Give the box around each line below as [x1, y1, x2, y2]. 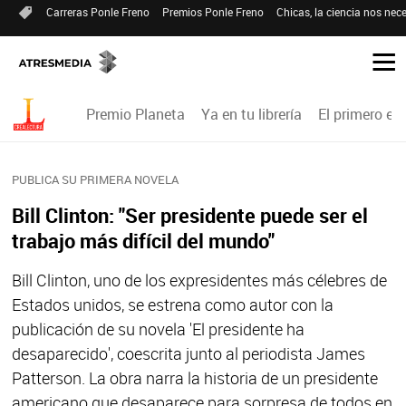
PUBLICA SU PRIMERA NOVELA [11, 171, 179, 188]
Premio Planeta [86, 104, 186, 124]
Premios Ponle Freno [162, 5, 264, 19]
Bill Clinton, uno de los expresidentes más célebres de [11, 269, 387, 291]
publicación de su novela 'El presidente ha [11, 318, 304, 340]
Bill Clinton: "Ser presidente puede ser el [11, 202, 368, 228]
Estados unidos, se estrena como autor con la [11, 294, 333, 315]
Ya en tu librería [201, 104, 303, 124]
